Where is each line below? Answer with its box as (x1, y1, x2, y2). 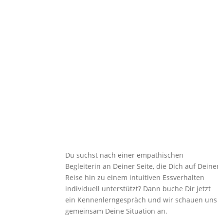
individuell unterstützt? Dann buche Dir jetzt (65, 184, 211, 194)
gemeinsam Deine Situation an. (65, 206, 168, 216)
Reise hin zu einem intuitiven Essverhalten (65, 173, 205, 182)
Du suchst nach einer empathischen (65, 150, 184, 160)
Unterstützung (65, 120, 124, 132)
